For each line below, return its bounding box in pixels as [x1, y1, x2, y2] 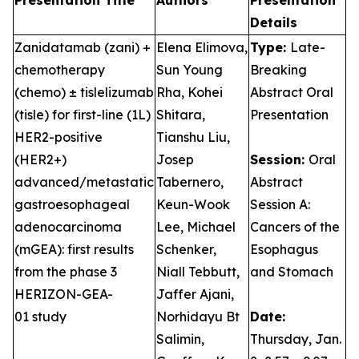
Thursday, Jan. [250, 331, 341, 347]
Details [250, 14, 297, 30]
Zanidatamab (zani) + [14, 39, 151, 55]
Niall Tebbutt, [156, 264, 240, 280]
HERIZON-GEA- [14, 286, 113, 302]
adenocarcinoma [14, 219, 122, 235]
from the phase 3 [14, 264, 117, 280]
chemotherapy [14, 62, 105, 78]
